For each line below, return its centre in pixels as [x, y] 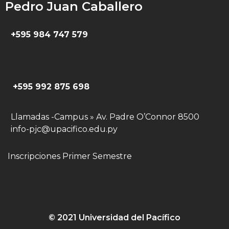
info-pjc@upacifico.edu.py [64, 129]
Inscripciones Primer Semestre [70, 156]
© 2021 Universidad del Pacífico [114, 217]
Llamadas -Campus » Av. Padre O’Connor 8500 [105, 117]
